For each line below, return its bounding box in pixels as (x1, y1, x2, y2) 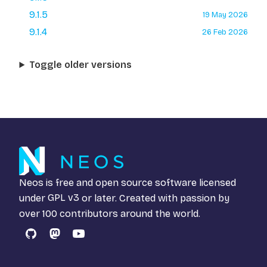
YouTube (77, 234, 115, 246)
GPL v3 (48, 192, 79, 204)
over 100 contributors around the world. (19, 207, 200, 219)
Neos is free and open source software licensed (19, 176, 236, 188)
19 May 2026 (202, 10, 248, 19)
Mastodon (54, 234, 101, 246)
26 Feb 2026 (201, 27, 248, 36)
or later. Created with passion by (79, 192, 229, 204)
